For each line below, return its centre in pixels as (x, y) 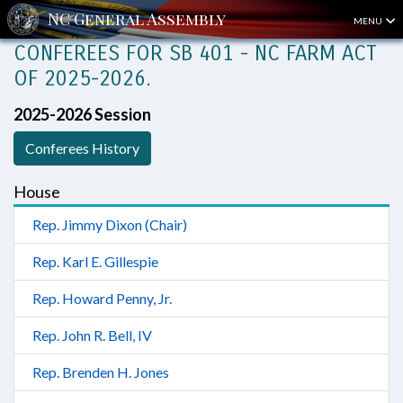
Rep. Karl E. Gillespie (95, 261)
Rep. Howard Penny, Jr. (102, 298)
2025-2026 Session (82, 114)
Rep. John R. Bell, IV (92, 335)
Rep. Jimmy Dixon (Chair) (110, 224)
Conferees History (82, 148)
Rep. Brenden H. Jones (101, 372)
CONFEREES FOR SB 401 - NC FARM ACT (195, 53)
